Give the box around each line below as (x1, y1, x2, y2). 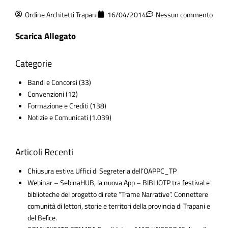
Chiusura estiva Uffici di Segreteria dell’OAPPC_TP (27, 165, 177, 177)
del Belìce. (27, 212, 57, 223)
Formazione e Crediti (27, 100, 89, 111)
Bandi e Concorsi (27, 77, 77, 88)
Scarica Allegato (15, 29, 76, 43)
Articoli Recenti (15, 145, 73, 159)
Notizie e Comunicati (27, 112, 88, 123)
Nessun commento (156, 9, 213, 20)
